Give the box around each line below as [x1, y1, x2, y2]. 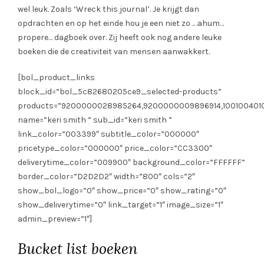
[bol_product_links [18, 72, 95, 83]
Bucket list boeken [18, 239, 137, 259]
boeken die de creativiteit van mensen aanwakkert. [18, 47, 210, 57]
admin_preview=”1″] [18, 214, 92, 225]
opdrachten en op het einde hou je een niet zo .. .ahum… [18, 18, 224, 29]
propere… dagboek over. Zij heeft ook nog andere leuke [18, 32, 222, 43]
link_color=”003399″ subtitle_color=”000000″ [18, 129, 199, 140]
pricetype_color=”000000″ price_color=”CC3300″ [18, 143, 212, 154]
